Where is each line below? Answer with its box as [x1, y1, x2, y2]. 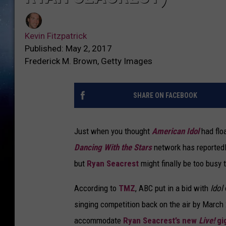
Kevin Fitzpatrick [25, 31, 87, 41]
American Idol [152, 126, 199, 137]
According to [74, 183, 119, 194]
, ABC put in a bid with [135, 183, 210, 194]
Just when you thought [74, 126, 152, 137]
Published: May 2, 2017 [25, 43, 112, 54]
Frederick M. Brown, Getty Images [25, 56, 152, 67]
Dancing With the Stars [74, 142, 152, 153]
